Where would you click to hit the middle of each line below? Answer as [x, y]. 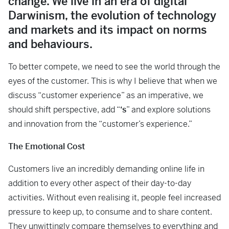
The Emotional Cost [47, 146]
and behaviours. [52, 44]
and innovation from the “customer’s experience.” [100, 124]
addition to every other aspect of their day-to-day [100, 183]
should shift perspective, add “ [64, 110]
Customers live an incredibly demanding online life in [106, 169]
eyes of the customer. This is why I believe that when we [113, 81]
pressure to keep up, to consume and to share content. [110, 212]
